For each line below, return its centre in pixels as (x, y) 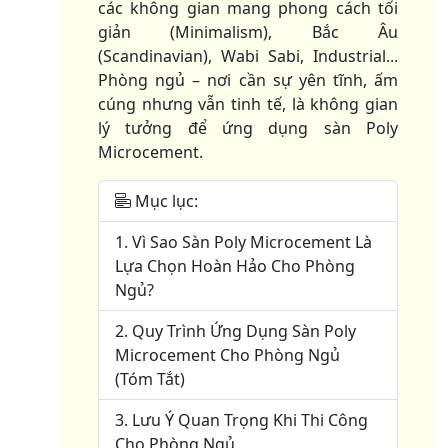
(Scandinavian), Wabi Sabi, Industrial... (248, 55)
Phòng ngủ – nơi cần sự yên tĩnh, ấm (248, 79)
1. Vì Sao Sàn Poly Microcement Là (243, 241)
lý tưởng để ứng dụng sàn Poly (248, 127)
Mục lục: (166, 200)
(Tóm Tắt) (150, 378)
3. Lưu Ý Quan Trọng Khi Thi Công (241, 419)
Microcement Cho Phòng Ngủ (227, 354)
